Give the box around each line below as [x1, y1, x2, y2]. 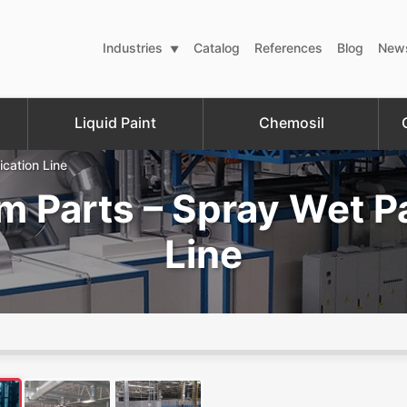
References [254, 40, 323, 56]
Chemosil [258, 113, 324, 132]
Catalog [194, 40, 240, 56]
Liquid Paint [74, 113, 157, 132]
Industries [103, 40, 163, 56]
